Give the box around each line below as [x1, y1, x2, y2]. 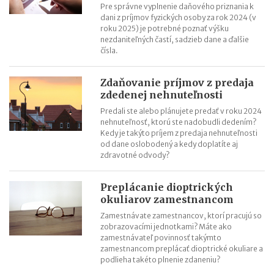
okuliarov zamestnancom [100, 193, 234, 206]
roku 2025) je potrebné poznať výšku [100, 24, 229, 33]
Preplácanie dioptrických [100, 181, 234, 193]
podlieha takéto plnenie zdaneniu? [100, 255, 221, 264]
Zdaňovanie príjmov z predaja [100, 76, 254, 89]
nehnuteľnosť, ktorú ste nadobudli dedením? [100, 117, 257, 127]
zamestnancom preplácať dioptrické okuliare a [100, 244, 264, 253]
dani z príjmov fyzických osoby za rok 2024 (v [100, 13, 257, 22]
